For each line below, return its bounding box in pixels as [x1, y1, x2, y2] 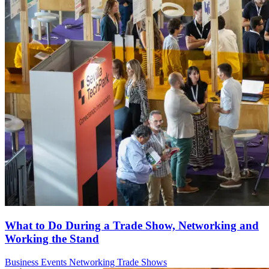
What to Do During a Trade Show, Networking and [5, 219, 259, 232]
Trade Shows [117, 257, 167, 268]
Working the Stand [5, 232, 99, 246]
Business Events [5, 257, 69, 268]
